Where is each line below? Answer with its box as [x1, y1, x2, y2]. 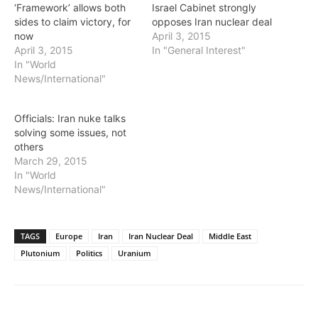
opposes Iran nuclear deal [152, 16, 272, 28]
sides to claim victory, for [14, 16, 131, 28]
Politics [76, 248, 102, 258]
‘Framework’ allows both [14, 1, 126, 13]
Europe [55, 231, 82, 241]
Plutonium [21, 248, 60, 258]
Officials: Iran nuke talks [14, 112, 126, 124]
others [14, 141, 43, 153]
